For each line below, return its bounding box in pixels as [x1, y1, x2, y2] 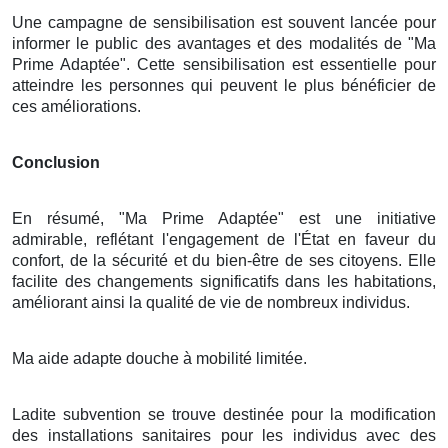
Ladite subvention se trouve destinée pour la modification [12, 405, 436, 423]
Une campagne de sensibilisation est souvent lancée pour [12, 13, 436, 31]
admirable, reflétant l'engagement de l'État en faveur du [12, 230, 436, 248]
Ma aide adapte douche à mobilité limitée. [12, 349, 307, 367]
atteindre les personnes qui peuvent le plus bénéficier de [12, 76, 436, 94]
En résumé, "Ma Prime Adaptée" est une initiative [12, 209, 436, 227]
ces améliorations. [12, 97, 141, 115]
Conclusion [12, 153, 100, 171]
